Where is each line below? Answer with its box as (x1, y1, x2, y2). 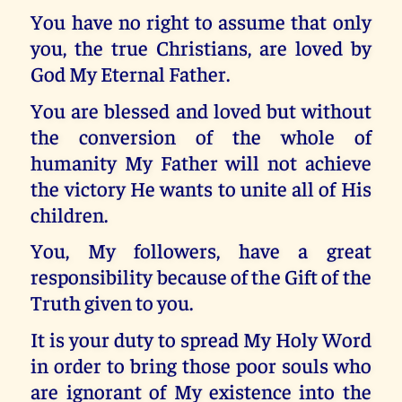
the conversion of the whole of (31, 122, 371, 149)
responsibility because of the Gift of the (31, 263, 371, 290)
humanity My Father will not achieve (31, 148, 371, 175)
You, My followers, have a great (31, 237, 371, 264)
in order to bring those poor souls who (31, 351, 371, 378)
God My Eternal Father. (31, 60, 231, 87)
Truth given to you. (31, 289, 194, 316)
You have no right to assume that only (31, 8, 371, 35)
